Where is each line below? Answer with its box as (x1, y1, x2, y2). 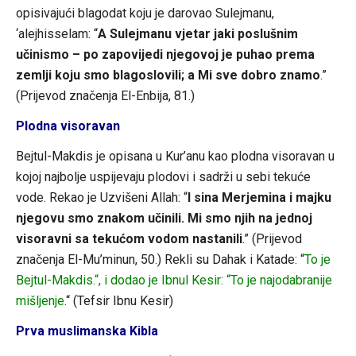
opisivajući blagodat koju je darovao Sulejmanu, (15, 5, 274, 21)
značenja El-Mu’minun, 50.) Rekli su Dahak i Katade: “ (15, 251, 304, 267)
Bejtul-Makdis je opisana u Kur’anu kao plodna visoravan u (15, 148, 335, 164)
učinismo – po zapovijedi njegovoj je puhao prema (15, 46, 315, 62)
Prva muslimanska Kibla (15, 323, 158, 339)
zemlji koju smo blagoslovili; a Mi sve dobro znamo (15, 67, 320, 83)
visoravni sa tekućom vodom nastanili (15, 230, 242, 246)
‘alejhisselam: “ (15, 25, 98, 41)
